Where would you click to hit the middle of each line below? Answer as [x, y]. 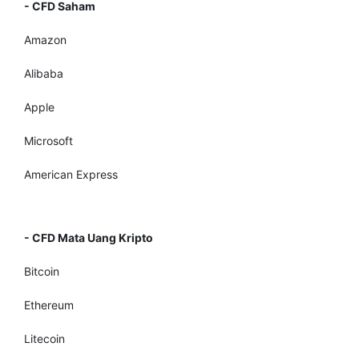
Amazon [45, 40]
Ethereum [49, 305]
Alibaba [44, 73]
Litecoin [44, 339]
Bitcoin [42, 271]
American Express [71, 174]
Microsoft [48, 141]
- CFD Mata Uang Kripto [89, 238]
